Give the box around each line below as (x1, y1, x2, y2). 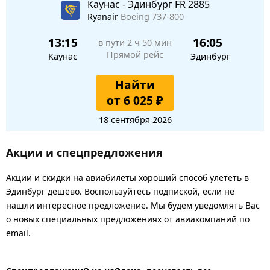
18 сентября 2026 (98, 113, 172, 125)
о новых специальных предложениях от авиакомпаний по (6, 213, 250, 225)
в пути (98, 36, 127, 48)
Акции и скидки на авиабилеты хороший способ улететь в (6, 171, 249, 183)
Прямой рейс (107, 48, 163, 60)
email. (6, 227, 31, 239)
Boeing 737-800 (120, 10, 184, 22)
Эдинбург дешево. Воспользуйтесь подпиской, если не (6, 185, 234, 197)
